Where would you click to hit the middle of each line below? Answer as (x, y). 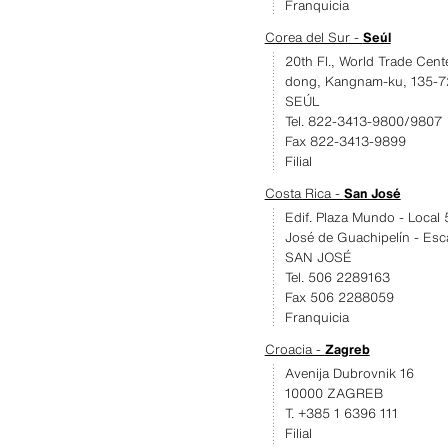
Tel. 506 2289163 (337, 277)
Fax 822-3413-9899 (345, 141)
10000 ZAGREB (333, 393)
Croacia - (294, 349)
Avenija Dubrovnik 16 (349, 373)
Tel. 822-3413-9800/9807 (363, 121)
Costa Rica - (304, 193)
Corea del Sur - (313, 37)
